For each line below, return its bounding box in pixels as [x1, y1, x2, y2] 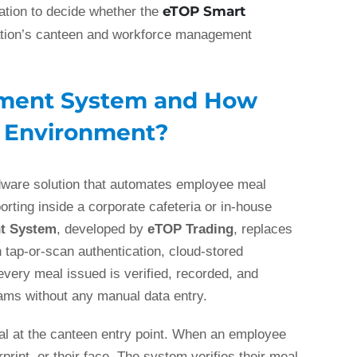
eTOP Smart [163, 3, 246, 20]
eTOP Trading [147, 222, 234, 237]
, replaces [233, 222, 293, 237]
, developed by [57, 222, 148, 237]
